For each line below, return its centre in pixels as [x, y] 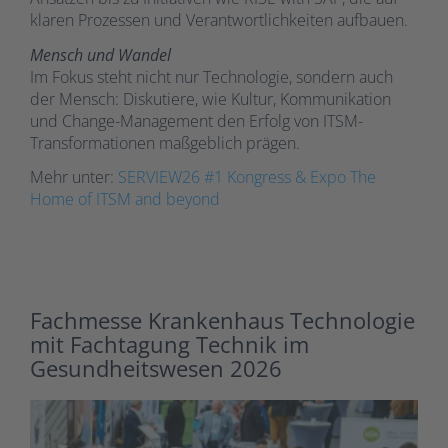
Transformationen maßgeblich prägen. [165, 142]
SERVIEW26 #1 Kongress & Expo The [247, 177]
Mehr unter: [74, 177]
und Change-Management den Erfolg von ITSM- [196, 120]
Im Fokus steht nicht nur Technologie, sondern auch [211, 76]
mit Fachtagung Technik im [169, 343]
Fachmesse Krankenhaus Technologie [222, 319]
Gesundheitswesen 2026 [156, 367]
